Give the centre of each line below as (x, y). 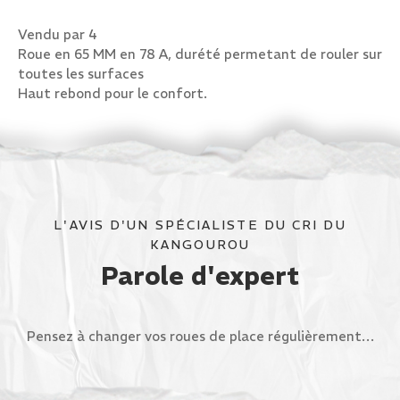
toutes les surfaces (81, 74)
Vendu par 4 (58, 34)
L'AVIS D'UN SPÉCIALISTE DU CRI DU (200, 225)
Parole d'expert (200, 276)
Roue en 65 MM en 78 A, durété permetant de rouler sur (200, 54)
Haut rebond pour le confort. (112, 93)
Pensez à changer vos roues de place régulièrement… (200, 336)
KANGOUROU (200, 245)
